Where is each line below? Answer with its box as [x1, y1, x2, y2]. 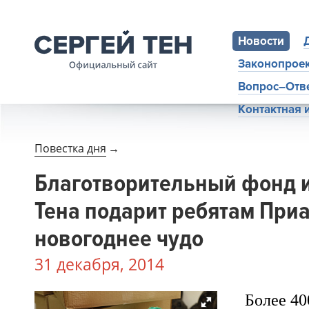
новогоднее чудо [34, 224, 203, 253]
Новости [238, 34, 284, 48]
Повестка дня [34, 141, 106, 156]
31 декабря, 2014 [34, 254, 164, 275]
